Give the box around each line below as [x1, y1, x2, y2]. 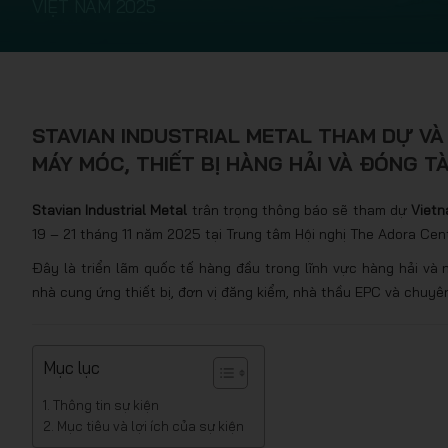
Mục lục [43, 357, 100, 378]
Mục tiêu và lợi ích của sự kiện [56, 418, 244, 434]
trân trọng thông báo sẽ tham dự [187, 201, 411, 219]
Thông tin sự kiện [52, 397, 159, 413]
